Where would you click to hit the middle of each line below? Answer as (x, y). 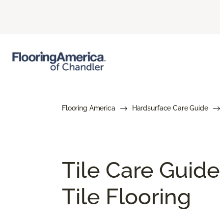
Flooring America (89, 108)
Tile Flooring (126, 196)
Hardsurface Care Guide (170, 108)
